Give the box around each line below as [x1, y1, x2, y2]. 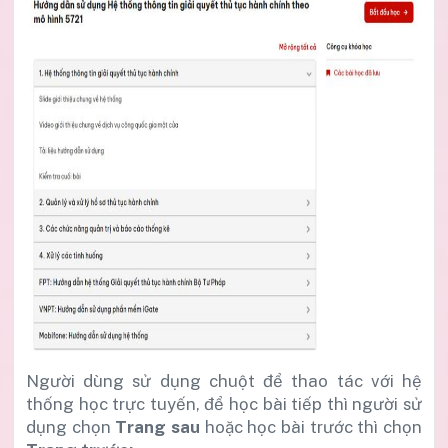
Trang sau [115, 416, 201, 437]
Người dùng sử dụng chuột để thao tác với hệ [26, 370, 422, 391]
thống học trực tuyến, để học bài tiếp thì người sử [26, 393, 422, 414]
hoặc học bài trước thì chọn [200, 416, 423, 437]
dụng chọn [26, 416, 116, 437]
